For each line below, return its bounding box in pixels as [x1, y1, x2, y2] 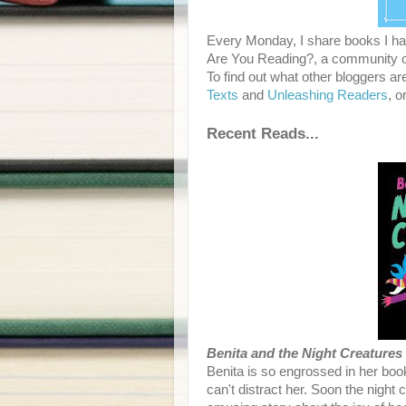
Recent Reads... [207, 124, 319, 142]
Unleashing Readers [267, 88, 388, 102]
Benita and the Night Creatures [207, 346, 402, 361]
